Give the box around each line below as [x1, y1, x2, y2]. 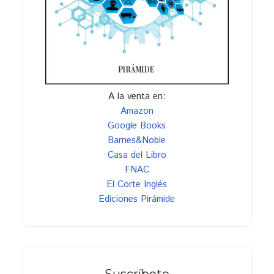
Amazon [120, 104, 154, 117]
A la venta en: [108, 89, 166, 103]
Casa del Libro [107, 148, 166, 161]
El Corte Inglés [106, 177, 168, 191]
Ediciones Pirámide [98, 192, 176, 206]
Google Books [108, 119, 166, 132]
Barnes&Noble [108, 133, 166, 147]
